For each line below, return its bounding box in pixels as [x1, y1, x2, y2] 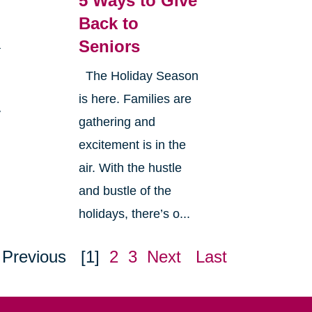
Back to [78, 13, 139, 33]
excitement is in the [78, 137, 186, 152]
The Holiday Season [78, 68, 198, 83]
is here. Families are [78, 91, 192, 106]
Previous [1, 247, 66, 266]
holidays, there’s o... [78, 206, 190, 221]
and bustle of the [78, 183, 171, 198]
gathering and [78, 114, 155, 129]
